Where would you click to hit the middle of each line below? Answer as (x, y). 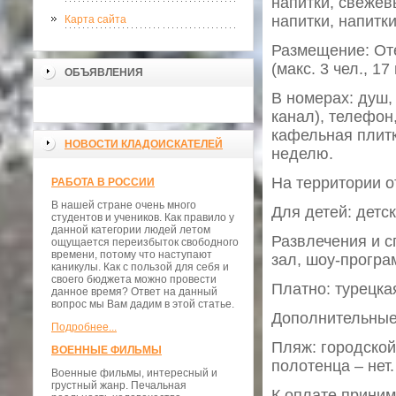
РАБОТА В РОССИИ (103, 182)
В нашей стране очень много (124, 205)
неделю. (302, 154)
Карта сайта (95, 19)
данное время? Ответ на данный (134, 292)
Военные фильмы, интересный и (134, 373)
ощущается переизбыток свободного (145, 242)
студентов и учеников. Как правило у (143, 217)
